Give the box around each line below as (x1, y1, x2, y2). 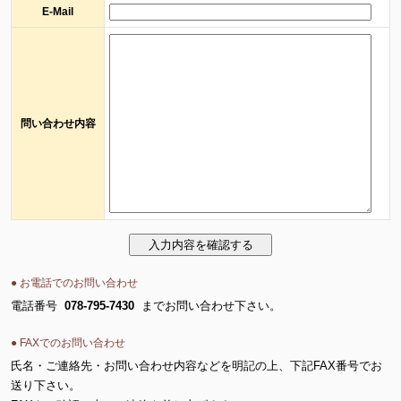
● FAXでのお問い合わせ (11, 337, 125, 349)
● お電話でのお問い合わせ (11, 277, 138, 289)
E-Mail (42, 5, 73, 18)
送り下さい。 (11, 380, 81, 392)
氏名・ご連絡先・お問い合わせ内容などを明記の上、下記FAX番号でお (11, 360, 382, 372)
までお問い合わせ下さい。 (134, 300, 281, 312)
